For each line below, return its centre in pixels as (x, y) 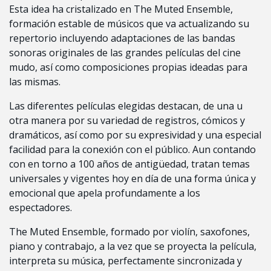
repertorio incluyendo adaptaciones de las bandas (122, 38)
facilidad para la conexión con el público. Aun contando (132, 150)
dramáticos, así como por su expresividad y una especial (135, 135)
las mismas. (35, 82)
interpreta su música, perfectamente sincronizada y (126, 261)
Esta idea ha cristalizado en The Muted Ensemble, (121, 9)
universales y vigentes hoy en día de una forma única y (132, 179)
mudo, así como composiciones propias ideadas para (128, 67)
